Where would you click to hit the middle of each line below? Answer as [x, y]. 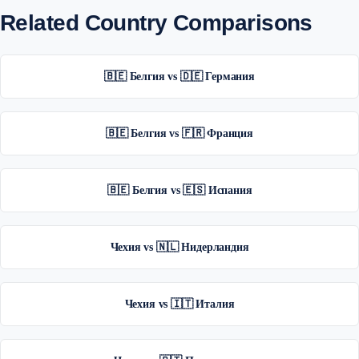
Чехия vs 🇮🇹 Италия [179, 304]
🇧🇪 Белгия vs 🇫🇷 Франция [179, 133]
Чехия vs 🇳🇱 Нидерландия [179, 247]
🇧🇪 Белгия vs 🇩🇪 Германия [179, 77]
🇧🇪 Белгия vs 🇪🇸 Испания [179, 190]
